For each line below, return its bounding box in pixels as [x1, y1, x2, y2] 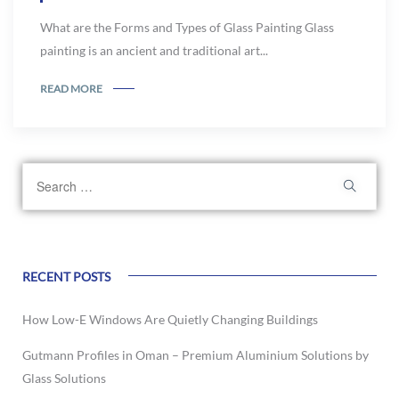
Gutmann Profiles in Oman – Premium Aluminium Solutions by [22, 346, 369, 362]
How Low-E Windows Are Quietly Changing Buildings [22, 311, 318, 327]
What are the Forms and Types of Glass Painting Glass [40, 20, 334, 35]
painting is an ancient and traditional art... [40, 43, 268, 58]
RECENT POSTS [22, 268, 110, 284]
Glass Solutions [22, 370, 106, 386]
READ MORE [40, 81, 102, 95]
